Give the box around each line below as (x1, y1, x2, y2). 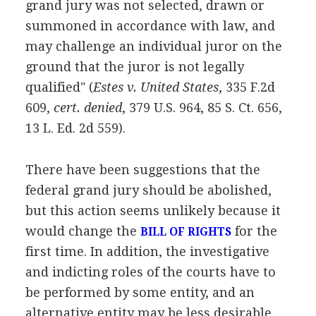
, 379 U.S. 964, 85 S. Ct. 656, (121, 99, 282, 115)
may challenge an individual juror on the (25, 38, 282, 54)
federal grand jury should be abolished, (25, 182, 272, 197)
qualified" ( (25, 79, 93, 95)
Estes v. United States (92, 79, 219, 95)
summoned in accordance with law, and (25, 18, 275, 33)
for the (231, 223, 277, 238)
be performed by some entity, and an (25, 284, 255, 300)
